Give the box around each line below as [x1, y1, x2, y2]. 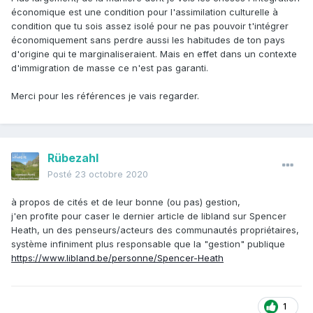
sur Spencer [233, 210, 286, 222]
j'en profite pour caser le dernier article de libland [11, 210, 233, 222]
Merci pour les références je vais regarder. [11, 90, 199, 102]
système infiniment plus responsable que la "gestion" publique [11, 238, 285, 250]
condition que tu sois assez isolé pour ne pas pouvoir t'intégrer [11, 20, 289, 32]
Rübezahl [48, 151, 99, 166]
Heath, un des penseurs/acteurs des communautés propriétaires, [11, 224, 299, 236]
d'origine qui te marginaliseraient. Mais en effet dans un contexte [11, 48, 297, 60]
